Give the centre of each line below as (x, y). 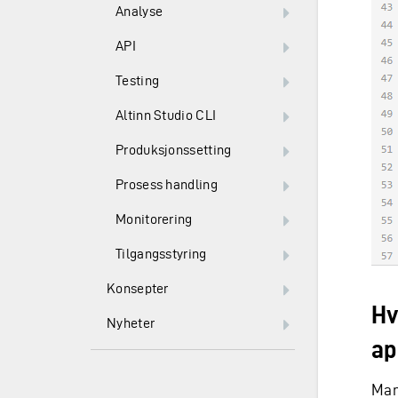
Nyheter (131, 323)
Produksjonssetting (174, 150)
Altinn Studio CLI (166, 115)
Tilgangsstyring (161, 254)
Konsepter (138, 288)
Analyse (139, 11)
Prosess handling (167, 184)
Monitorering (154, 219)
